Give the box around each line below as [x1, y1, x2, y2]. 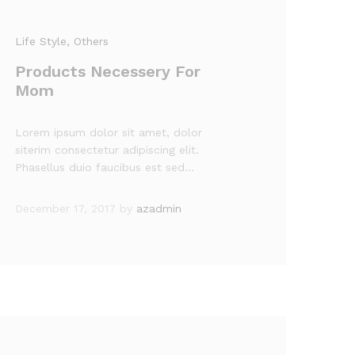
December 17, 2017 [15, 202, 116, 215]
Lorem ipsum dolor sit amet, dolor [15, 126, 203, 139]
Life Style [15, 35, 67, 48]
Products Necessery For [15, 62, 201, 81]
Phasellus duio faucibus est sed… [15, 161, 195, 174]
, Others [67, 35, 109, 48]
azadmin [136, 202, 182, 215]
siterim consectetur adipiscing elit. [15, 143, 200, 156]
